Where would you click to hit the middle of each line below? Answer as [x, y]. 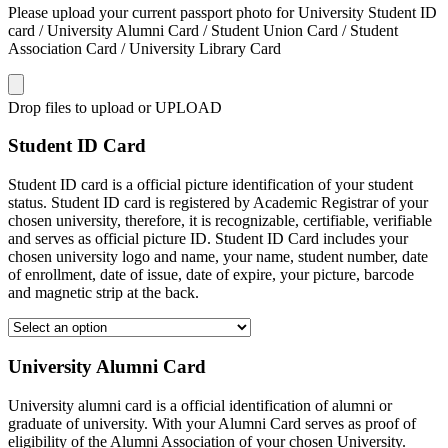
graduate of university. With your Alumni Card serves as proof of [212, 423]
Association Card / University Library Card [144, 48]
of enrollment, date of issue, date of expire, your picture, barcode [211, 275]
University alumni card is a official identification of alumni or [200, 405]
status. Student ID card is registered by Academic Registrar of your [218, 203]
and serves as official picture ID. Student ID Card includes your [208, 239]
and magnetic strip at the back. [103, 293]
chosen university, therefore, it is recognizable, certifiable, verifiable [220, 221]
